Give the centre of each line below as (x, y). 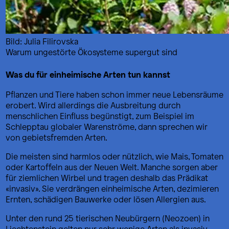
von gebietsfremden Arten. (56, 138)
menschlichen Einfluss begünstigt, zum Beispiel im (100, 116)
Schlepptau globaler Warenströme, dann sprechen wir (107, 127)
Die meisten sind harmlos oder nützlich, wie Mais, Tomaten (114, 156)
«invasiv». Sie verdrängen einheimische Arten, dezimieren (112, 189)
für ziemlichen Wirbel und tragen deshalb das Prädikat (107, 178)
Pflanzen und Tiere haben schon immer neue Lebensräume (114, 95)
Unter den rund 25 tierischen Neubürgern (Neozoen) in (108, 218)
